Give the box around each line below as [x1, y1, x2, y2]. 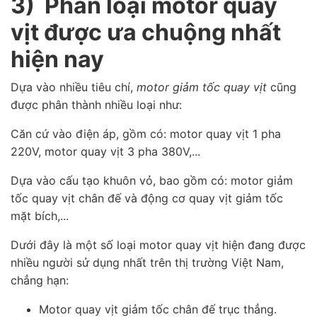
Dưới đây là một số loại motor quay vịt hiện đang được [11, 237, 306, 252]
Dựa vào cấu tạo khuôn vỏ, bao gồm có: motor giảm [11, 173, 293, 188]
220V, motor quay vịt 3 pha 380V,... [11, 144, 200, 158]
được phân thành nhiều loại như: [11, 97, 182, 112]
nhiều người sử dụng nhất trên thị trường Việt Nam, [11, 255, 284, 270]
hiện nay [11, 45, 109, 73]
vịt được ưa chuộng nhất [11, 18, 281, 46]
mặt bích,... [11, 208, 69, 223]
